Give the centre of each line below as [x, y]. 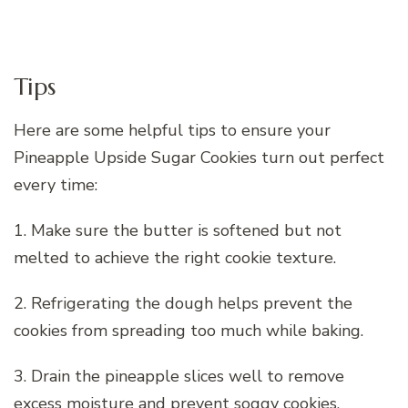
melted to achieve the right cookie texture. [175, 257]
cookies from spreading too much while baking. [189, 330]
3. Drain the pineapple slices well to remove [179, 376]
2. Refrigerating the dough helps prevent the [183, 303]
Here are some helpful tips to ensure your [172, 130]
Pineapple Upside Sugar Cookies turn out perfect [199, 157]
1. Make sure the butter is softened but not [178, 230]
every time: [56, 184]
